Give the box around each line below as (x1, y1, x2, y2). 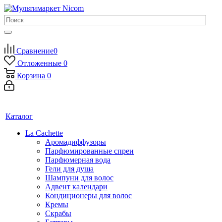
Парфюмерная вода (45, 156, 111, 164)
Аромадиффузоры (45, 138, 106, 146)
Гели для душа (45, 165, 94, 173)
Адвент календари (45, 182, 108, 191)
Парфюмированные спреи (45, 147, 134, 155)
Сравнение (16, 47, 54, 55)
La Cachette (25, 129, 63, 137)
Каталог (5, 112, 33, 120)
